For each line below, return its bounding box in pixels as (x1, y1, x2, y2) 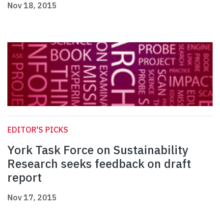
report (7, 169, 42, 186)
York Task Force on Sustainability (7, 142, 188, 158)
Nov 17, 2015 (7, 192, 57, 203)
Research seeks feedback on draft (7, 156, 191, 172)
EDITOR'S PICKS (7, 125, 68, 135)
